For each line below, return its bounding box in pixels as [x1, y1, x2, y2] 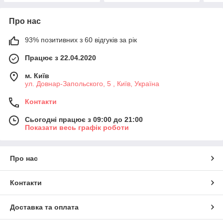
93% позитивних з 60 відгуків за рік [25, 35, 137, 44]
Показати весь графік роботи [25, 123, 129, 131]
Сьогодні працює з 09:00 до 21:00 [25, 115, 143, 123]
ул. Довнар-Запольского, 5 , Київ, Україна [25, 79, 159, 88]
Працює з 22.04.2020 [25, 53, 96, 62]
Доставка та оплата [10, 203, 79, 211]
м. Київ [25, 71, 49, 80]
